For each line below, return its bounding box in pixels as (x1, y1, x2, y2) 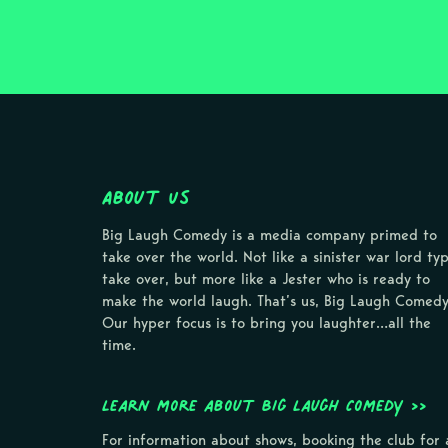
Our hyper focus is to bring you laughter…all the (102, 314, 431, 332)
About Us (102, 176, 190, 218)
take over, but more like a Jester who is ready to (102, 270, 430, 288)
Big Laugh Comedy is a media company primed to (102, 226, 437, 244)
